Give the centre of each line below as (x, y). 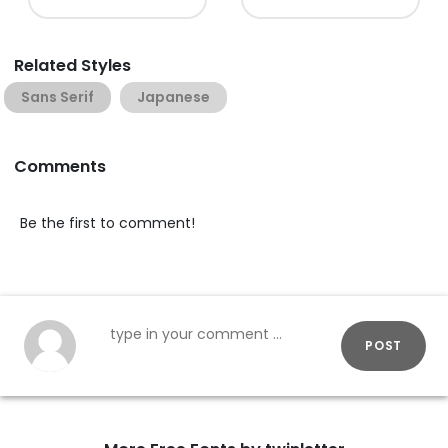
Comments (60, 166)
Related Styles (72, 65)
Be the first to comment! (107, 222)
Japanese (173, 96)
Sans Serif (57, 96)
